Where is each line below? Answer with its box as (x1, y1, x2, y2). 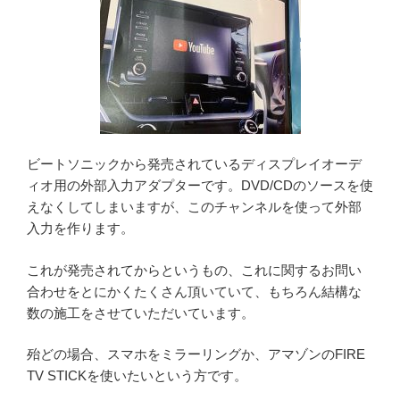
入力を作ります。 (27, 221, 134, 237)
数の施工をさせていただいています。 (27, 304, 254, 321)
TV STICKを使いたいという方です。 (27, 368, 247, 384)
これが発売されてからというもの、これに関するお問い (27, 262, 362, 278)
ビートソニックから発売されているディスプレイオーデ (27, 156, 362, 172)
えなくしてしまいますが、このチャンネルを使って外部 (27, 199, 362, 215)
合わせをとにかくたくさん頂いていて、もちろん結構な (27, 283, 362, 299)
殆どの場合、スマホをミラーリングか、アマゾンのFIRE (27, 346, 365, 362)
